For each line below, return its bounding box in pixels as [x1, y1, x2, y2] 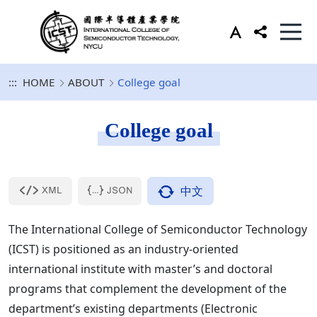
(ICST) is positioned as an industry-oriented [8, 241, 238, 257]
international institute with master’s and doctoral [8, 261, 272, 277]
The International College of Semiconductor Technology [8, 221, 307, 237]
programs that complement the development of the [8, 281, 287, 296]
